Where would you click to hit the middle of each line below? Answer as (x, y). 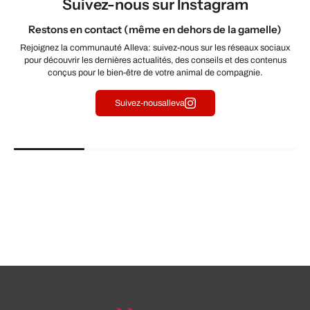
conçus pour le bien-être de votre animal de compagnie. (155, 73)
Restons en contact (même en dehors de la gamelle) (155, 30)
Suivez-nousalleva (149, 103)
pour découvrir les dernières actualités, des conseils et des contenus (155, 61)
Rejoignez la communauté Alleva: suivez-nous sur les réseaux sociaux (155, 48)
